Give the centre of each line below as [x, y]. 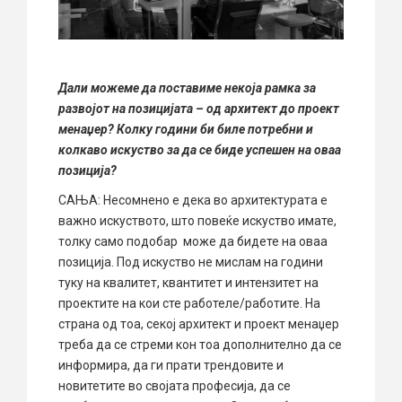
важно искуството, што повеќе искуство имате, [197, 220]
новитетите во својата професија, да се [175, 385]
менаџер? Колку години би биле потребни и [186, 129]
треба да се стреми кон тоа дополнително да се [200, 344]
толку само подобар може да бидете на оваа [193, 241]
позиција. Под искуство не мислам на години [191, 262]
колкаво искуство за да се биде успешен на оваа [200, 149]
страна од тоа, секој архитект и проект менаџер [199, 323]
